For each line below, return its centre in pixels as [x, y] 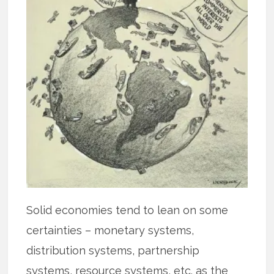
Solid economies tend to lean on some [128, 210]
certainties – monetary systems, [110, 231]
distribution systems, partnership [113, 251]
